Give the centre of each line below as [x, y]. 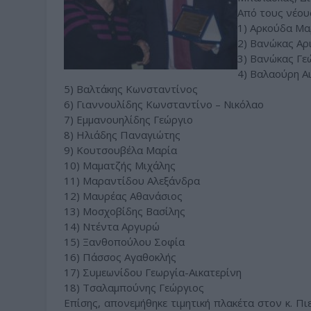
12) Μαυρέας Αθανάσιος [123, 196]
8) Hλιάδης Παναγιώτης [122, 135]
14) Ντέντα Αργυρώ [112, 226]
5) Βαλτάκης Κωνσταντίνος [131, 89]
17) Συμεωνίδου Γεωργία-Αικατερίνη [153, 272]
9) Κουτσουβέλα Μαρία [120, 150]
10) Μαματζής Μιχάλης [120, 165]
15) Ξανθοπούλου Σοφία [124, 242]
